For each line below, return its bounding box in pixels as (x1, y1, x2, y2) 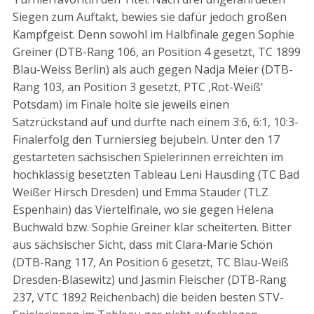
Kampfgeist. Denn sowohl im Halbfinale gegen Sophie (13, 27, 294, 42)
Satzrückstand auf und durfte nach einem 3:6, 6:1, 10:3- (13, 114, 299, 130)
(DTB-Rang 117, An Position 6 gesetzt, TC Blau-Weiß (13, 254, 289, 270)
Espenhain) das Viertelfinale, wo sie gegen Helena (13, 202, 273, 217)
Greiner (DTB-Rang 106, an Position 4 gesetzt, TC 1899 (13, 44, 301, 60)
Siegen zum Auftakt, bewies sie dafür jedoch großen (13, 9, 287, 25)
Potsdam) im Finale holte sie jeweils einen (13, 97, 229, 112)
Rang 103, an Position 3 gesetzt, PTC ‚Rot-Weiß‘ (13, 79, 263, 95)
